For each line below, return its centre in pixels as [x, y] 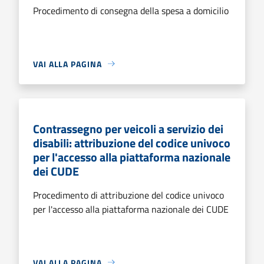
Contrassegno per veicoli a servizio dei [128, 128]
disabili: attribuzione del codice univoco [132, 143]
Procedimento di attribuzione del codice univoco [128, 195]
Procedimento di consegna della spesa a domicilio [131, 10]
